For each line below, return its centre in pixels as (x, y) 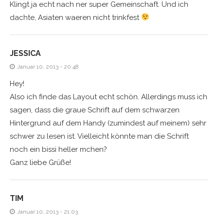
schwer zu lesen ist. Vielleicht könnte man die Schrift (99, 136)
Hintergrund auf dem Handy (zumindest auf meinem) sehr (108, 123)
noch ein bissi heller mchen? (58, 149)
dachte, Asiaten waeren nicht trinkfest (75, 17)
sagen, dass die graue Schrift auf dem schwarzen (95, 110)
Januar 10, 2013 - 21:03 (47, 211)
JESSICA (25, 53)
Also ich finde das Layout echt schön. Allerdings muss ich (109, 97)
